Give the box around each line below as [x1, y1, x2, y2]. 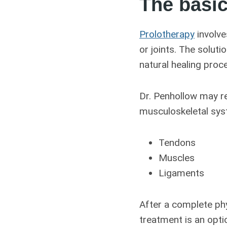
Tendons [159, 136, 196, 148]
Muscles [159, 152, 195, 164]
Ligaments [159, 167, 204, 179]
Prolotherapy [139, 28, 195, 40]
